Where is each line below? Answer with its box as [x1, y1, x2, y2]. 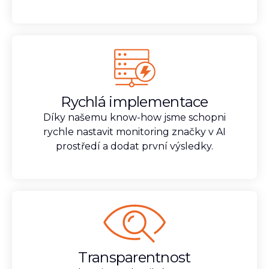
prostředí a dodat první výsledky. [56, 141, 213, 153]
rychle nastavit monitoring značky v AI [43, 126, 226, 138]
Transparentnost [78, 249, 191, 267]
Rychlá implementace [61, 93, 208, 111]
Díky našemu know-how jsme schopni [43, 112, 226, 124]
